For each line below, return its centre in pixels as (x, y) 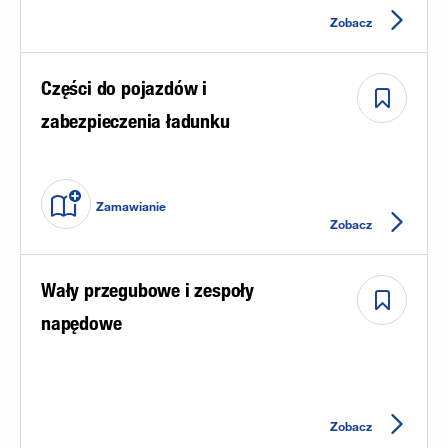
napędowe (81, 322)
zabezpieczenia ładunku (135, 120)
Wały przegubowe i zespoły (148, 289)
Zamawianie (131, 206)
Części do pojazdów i (124, 87)
